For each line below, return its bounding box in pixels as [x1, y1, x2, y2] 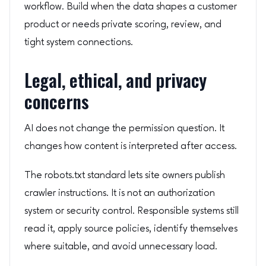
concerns [24, 88, 89, 115]
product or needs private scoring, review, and [24, 19, 221, 30]
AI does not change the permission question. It [24, 123, 224, 134]
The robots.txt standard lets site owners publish [24, 170, 225, 181]
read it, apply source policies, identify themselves [24, 224, 237, 235]
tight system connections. [24, 37, 133, 47]
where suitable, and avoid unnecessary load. [24, 242, 217, 252]
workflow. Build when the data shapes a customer [24, 1, 237, 12]
